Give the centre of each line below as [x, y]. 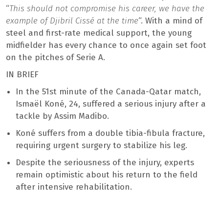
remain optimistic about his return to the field [107, 175]
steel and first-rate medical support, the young [99, 33]
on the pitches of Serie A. [55, 57]
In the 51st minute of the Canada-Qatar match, [108, 91]
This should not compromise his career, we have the [107, 8]
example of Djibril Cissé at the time [72, 21]
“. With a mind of [170, 21]
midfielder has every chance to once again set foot [106, 45]
